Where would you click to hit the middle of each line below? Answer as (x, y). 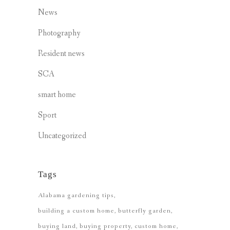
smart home (57, 95)
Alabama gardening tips (76, 196)
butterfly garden (145, 211)
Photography (59, 33)
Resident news (61, 54)
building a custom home (76, 211)
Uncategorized (62, 136)
